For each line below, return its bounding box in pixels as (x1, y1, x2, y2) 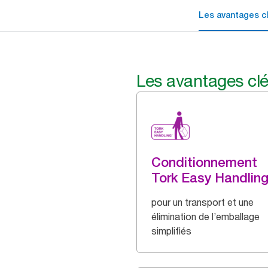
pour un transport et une (151, 196, 254, 208)
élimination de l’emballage (151, 211, 260, 223)
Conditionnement (151, 154, 257, 170)
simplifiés (151, 225, 191, 237)
